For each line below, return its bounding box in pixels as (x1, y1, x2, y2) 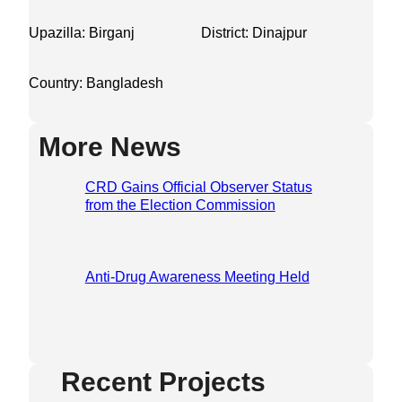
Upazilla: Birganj (29, 25, 135, 41)
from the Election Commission (84, 197, 275, 214)
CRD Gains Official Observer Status (84, 179, 312, 196)
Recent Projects (61, 367, 266, 398)
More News (38, 132, 181, 162)
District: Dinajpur (201, 25, 307, 41)
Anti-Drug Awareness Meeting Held (84, 269, 310, 285)
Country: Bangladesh (29, 75, 163, 92)
